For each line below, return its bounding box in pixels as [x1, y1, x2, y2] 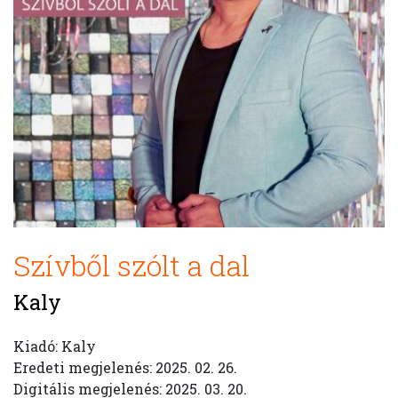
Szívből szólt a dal [13, 246, 250, 284]
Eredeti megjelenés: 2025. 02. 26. [13, 358, 237, 377]
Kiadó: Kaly [13, 337, 96, 355]
